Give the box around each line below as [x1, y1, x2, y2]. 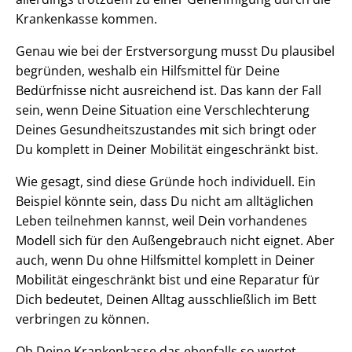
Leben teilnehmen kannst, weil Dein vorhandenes [16, 211, 307, 229]
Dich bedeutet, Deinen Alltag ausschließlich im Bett [16, 290, 317, 308]
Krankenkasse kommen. [16, 9, 157, 27]
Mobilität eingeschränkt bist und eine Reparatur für [16, 270, 320, 288]
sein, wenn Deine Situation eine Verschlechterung [16, 101, 310, 119]
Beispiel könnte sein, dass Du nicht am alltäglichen [16, 192, 313, 210]
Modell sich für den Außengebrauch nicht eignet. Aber [16, 231, 335, 249]
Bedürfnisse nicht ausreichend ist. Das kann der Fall [16, 81, 321, 99]
